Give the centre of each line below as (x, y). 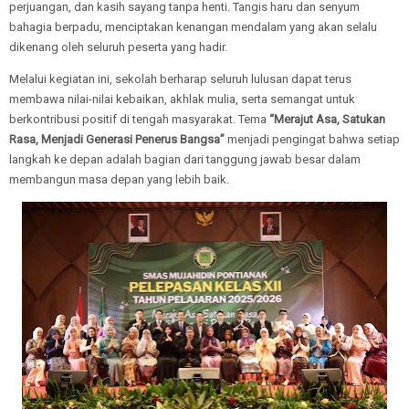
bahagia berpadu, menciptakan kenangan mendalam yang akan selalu (193, 26)
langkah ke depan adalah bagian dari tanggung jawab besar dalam (185, 159)
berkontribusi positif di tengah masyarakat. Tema (139, 119)
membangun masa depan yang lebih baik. (119, 179)
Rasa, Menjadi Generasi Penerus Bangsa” (117, 139)
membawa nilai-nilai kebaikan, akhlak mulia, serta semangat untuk (182, 99)
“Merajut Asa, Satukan (327, 119)
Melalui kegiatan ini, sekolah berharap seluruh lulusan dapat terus (180, 79)
